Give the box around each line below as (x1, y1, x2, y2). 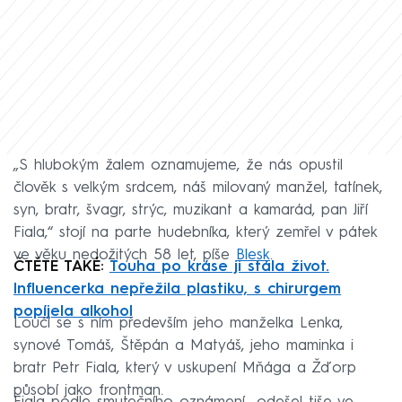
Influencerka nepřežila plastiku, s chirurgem (13, 281, 341, 297)
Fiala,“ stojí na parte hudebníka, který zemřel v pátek (13, 224, 377, 240)
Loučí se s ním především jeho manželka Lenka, (13, 315, 343, 331)
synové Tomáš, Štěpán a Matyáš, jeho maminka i (13, 337, 354, 354)
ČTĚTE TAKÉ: (13, 258, 109, 275)
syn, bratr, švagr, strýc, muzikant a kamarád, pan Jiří (13, 202, 368, 218)
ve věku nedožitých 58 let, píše (13, 247, 236, 263)
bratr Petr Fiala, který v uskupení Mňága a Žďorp (13, 360, 356, 376)
